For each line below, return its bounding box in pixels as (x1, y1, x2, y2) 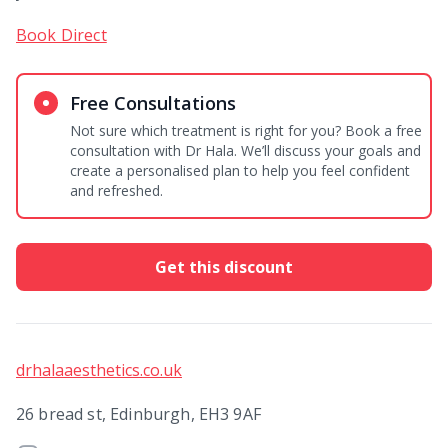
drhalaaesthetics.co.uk (16, 359, 182, 381)
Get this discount (155, 256, 293, 278)
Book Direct (16, 24, 107, 46)
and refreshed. (70, 181, 163, 200)
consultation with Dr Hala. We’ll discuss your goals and (70, 141, 421, 160)
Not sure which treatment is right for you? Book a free (70, 121, 422, 140)
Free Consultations (70, 91, 236, 115)
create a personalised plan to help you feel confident (70, 161, 410, 180)
